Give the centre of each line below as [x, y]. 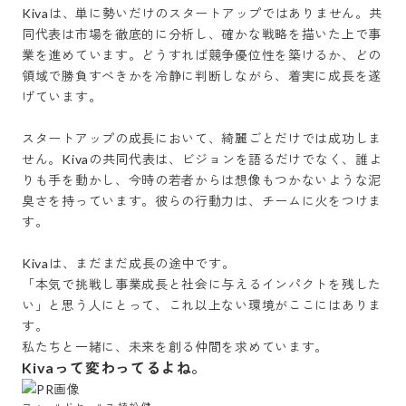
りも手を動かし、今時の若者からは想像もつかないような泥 [202, 180]
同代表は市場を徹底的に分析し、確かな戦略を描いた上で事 [202, 34]
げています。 [62, 97]
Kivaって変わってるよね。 [115, 367]
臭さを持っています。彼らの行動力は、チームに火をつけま [202, 201]
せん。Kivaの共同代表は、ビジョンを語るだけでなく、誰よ [202, 159]
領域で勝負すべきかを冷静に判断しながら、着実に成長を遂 [202, 76]
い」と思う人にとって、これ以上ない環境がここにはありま [202, 305]
